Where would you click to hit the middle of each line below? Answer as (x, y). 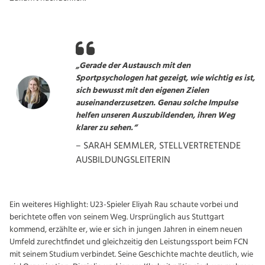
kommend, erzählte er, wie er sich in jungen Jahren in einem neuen (126, 230)
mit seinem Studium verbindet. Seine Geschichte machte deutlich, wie (131, 255)
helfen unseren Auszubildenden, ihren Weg (155, 116)
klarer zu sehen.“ (106, 128)
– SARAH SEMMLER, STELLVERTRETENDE (158, 146)
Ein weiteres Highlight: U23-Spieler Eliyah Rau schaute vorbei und (124, 205)
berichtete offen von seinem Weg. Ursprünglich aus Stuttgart (117, 218)
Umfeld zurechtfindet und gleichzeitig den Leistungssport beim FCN (129, 243)
